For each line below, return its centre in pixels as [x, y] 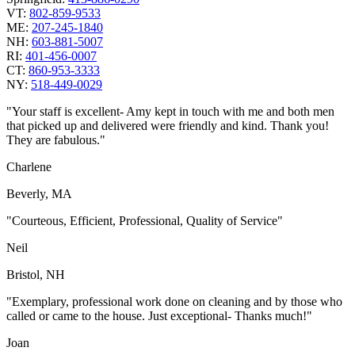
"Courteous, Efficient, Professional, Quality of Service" [145, 221]
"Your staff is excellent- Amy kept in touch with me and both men [170, 112]
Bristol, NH [36, 275]
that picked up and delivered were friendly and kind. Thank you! [168, 126]
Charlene [29, 167]
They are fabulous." [56, 140]
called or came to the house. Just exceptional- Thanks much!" [159, 316]
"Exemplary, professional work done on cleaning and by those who [174, 302]
